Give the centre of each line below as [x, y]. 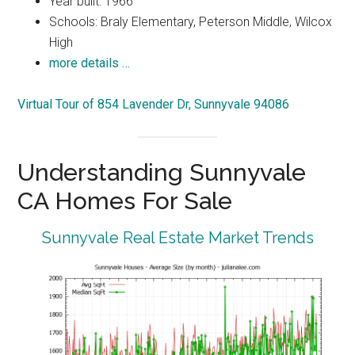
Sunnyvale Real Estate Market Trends [177, 238]
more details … [90, 63]
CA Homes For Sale [125, 201]
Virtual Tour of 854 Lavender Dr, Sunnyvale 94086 [154, 105]
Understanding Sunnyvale [162, 173]
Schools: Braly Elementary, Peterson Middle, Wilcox [191, 22]
